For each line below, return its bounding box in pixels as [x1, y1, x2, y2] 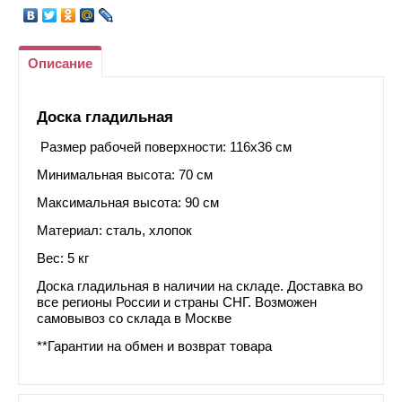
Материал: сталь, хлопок [37, 223, 192, 238]
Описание [28, 55, 92, 71]
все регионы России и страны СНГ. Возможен [37, 294, 317, 310]
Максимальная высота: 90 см [37, 195, 219, 210]
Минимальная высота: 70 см [37, 167, 213, 182]
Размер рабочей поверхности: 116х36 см [37, 139, 292, 154]
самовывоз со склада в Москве [37, 310, 232, 326]
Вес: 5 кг [37, 250, 89, 266]
